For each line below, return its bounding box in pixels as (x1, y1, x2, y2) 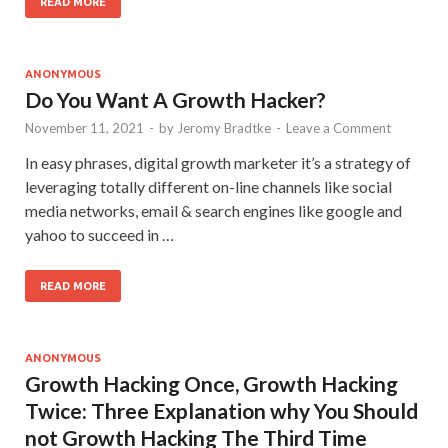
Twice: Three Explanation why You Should (25, 397, 418, 423)
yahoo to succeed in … (25, 224, 174, 244)
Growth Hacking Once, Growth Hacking (25, 370, 398, 396)
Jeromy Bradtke (177, 119, 271, 136)
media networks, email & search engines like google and (25, 200, 402, 220)
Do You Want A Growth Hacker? (25, 86, 326, 112)
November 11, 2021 (25, 119, 144, 136)
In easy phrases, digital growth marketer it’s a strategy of (25, 152, 411, 172)
